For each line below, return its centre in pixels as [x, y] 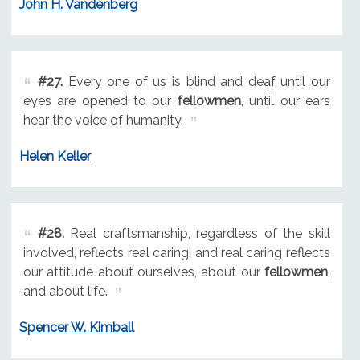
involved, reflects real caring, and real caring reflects [176, 253]
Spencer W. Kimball [76, 327]
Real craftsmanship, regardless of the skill [197, 234]
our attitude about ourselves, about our [143, 272]
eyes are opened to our [100, 101]
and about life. [65, 292]
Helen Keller [55, 157]
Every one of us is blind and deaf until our [196, 82]
